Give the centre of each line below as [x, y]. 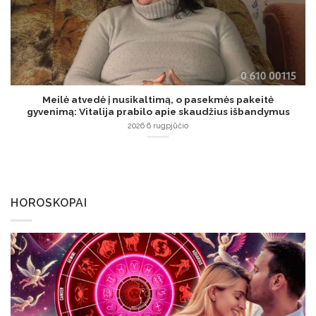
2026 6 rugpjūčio [158, 126]
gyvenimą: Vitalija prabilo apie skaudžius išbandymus [158, 111]
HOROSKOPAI [49, 203]
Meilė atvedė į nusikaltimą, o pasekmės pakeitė [158, 99]
